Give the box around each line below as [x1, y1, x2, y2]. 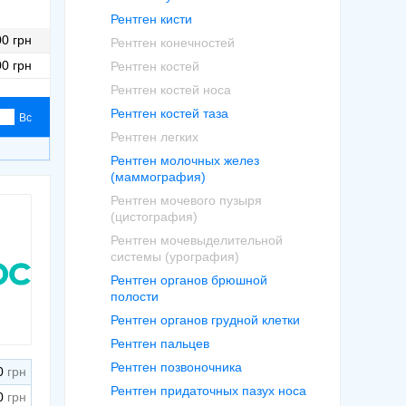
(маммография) [111, 169, 206, 184]
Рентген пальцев [111, 336, 209, 351]
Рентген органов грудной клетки [111, 313, 300, 327]
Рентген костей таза [111, 106, 228, 121]
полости [111, 289, 159, 304]
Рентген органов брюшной [111, 273, 267, 287]
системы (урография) [111, 249, 239, 264]
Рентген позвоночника [111, 360, 242, 374]
